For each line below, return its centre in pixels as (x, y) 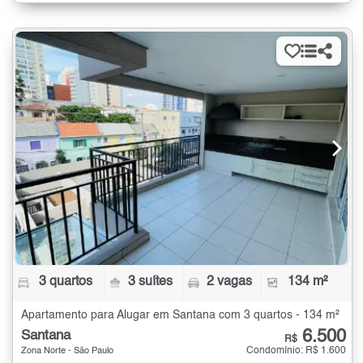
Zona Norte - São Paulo (67, 352)
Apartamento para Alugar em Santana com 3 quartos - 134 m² (180, 316)
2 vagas (229, 282)
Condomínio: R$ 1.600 (296, 351)
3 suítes (151, 282)
